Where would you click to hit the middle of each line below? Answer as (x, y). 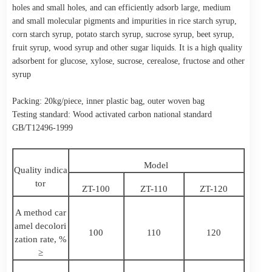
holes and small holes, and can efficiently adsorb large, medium (121, 7)
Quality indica (40, 170)
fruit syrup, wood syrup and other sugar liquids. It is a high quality (127, 47)
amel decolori (41, 226)
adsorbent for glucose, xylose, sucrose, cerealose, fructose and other (128, 61)
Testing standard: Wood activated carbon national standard (112, 114)
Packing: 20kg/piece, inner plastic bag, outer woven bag (108, 101)
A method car (40, 212)
